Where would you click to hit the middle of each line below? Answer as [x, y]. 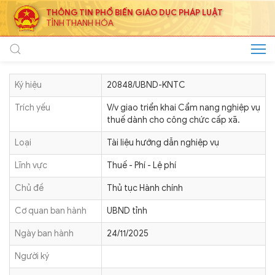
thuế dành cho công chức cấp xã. [173, 120]
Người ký [32, 256]
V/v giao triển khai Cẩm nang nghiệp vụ [184, 108]
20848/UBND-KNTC [146, 85]
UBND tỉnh [127, 211]
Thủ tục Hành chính [145, 188]
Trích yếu [33, 108]
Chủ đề [29, 188]
